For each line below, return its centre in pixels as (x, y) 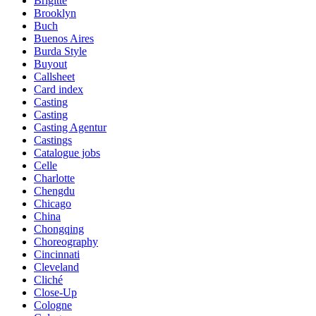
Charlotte (54, 178)
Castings (53, 140)
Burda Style (60, 51)
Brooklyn (55, 13)
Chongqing (59, 229)
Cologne (53, 305)
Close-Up (55, 292)
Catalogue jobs (67, 152)
